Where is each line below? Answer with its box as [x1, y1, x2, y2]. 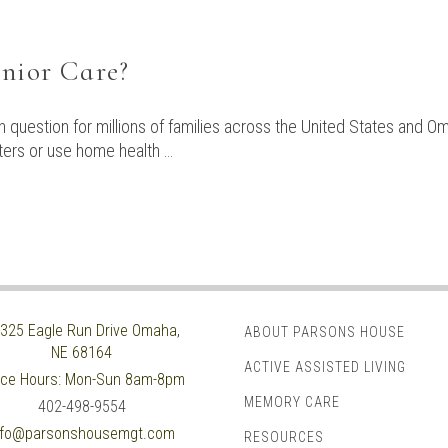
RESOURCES [244, 429, 324, 446]
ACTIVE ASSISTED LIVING [244, 359, 406, 376]
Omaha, [131, 321, 180, 341]
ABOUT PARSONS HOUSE [244, 324, 405, 341]
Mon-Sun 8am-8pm [64, 370, 185, 390]
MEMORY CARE [244, 394, 340, 411]
